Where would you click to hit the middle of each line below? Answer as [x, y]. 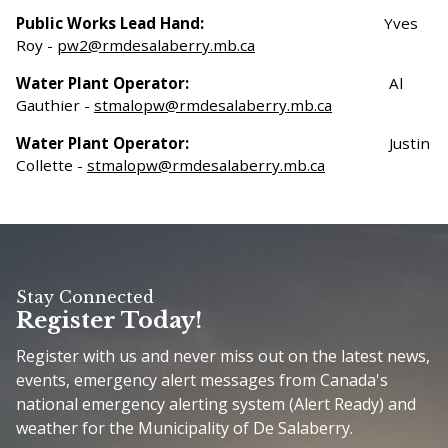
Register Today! [109, 319]
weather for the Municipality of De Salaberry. [184, 428]
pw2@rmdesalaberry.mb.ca [156, 44]
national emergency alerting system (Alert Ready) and [216, 404]
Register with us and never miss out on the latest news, [223, 356]
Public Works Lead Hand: [112, 22]
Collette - [51, 164]
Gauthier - [55, 104]
